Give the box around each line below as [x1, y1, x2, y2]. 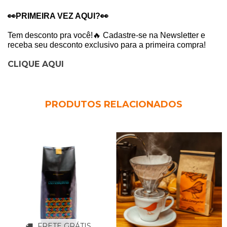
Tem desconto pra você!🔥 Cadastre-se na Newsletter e [8, 30, 205, 40]
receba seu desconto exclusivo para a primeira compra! [8, 40, 206, 49]
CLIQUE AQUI [8, 59, 64, 69]
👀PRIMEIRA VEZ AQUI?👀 [8, 11, 108, 20]
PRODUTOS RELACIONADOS [45, 98, 182, 110]
